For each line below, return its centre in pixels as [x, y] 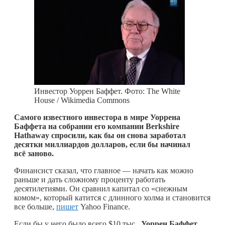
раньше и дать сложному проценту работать [90, 179]
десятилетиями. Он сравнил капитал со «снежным [101, 188]
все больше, [35, 206]
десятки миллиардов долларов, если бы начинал [102, 144]
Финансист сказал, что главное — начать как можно [104, 170]
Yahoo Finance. [105, 206]
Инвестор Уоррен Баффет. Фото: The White [107, 91]
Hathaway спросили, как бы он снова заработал [100, 135]
